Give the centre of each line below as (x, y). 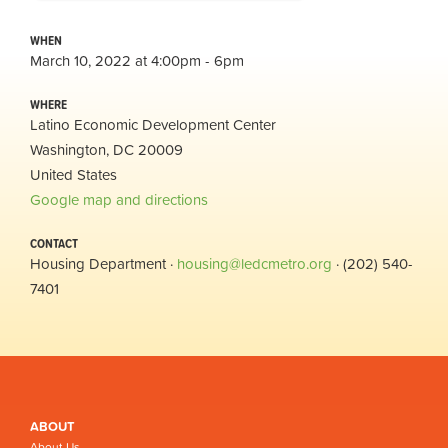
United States (73, 174)
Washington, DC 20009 (106, 149)
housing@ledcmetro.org (254, 263)
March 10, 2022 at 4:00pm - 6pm (137, 60)
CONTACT (54, 243)
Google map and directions (119, 199)
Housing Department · (103, 263)
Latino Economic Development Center (153, 124)
